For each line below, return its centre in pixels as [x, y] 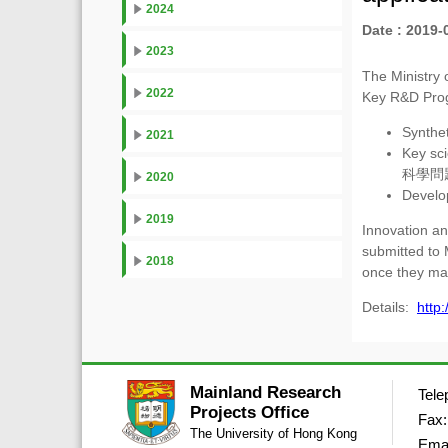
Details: [389, 307]
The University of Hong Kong [273, 433]
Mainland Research [265, 392]
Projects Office [249, 412]
